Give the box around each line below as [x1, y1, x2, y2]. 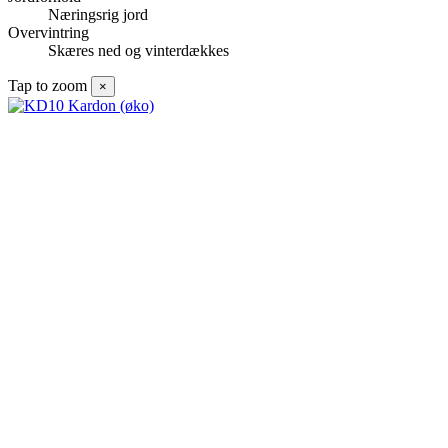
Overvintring [8, 24, 89, 42]
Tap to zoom [8, 77, 87, 95]
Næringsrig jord [48, 6, 148, 24]
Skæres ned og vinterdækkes [48, 42, 229, 60]
